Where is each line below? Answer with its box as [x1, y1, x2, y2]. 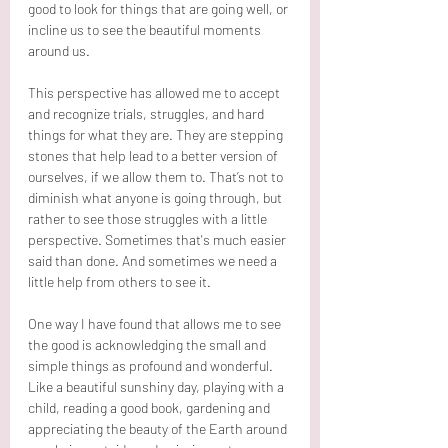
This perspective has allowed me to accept [28, 83, 283, 101]
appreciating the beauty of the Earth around [28, 419, 290, 437]
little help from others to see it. [28, 272, 214, 290]
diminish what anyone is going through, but [28, 188, 285, 206]
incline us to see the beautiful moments [28, 20, 264, 38]
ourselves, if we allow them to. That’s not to [28, 167, 286, 185]
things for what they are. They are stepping [28, 125, 286, 143]
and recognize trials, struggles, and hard [28, 104, 267, 122]
